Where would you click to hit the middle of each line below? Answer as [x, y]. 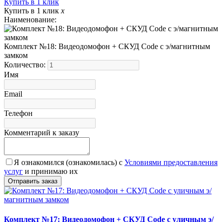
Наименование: [30, 20]
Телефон [18, 113]
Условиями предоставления [171, 163]
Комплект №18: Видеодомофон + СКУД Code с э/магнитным [107, 47]
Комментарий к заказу [42, 133]
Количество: [26, 65]
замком [16, 55]
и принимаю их [50, 171]
